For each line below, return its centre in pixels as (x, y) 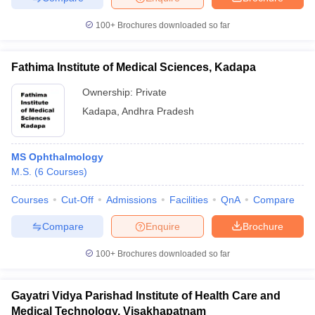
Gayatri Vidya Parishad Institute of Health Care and (146, 296)
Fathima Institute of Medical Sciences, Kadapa (134, 67)
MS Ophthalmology (57, 157)
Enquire (163, 226)
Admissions (131, 200)
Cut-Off (77, 200)
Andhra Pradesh (158, 111)
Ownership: (109, 92)
